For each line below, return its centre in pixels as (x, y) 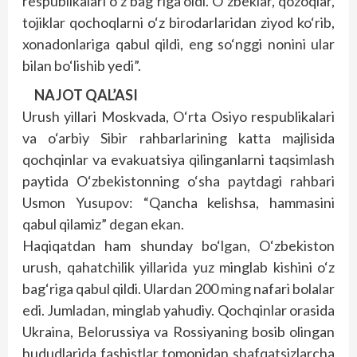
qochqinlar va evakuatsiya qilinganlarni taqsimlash (178, 159)
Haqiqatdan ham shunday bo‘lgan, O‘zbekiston (178, 245)
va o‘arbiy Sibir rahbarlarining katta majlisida (178, 138)
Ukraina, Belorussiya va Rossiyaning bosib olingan (178, 331)
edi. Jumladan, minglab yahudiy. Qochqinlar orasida (178, 310)
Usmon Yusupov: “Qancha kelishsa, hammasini (178, 202)
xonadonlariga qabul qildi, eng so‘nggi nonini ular (178, 44)
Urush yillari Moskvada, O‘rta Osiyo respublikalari (178, 116)
